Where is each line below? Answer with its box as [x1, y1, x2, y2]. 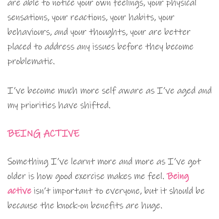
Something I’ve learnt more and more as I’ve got [7, 156, 201, 168]
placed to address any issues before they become [7, 41, 194, 53]
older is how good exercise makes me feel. [7, 171, 167, 182]
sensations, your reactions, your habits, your [7, 12, 175, 23]
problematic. [7, 56, 55, 67]
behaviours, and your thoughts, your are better [7, 26, 191, 38]
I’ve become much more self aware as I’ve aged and [7, 85, 212, 97]
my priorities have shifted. [7, 100, 110, 111]
